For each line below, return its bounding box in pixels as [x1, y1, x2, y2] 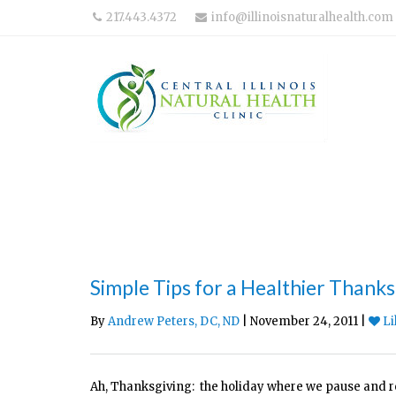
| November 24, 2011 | [240, 314, 369, 329]
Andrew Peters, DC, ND [108, 314, 240, 329]
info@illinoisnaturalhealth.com [211, 10, 393, 25]
